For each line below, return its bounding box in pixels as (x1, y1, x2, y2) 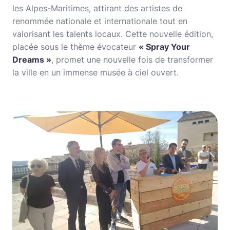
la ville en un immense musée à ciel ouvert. (12, 67, 179, 78)
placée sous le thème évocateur (12, 41, 139, 52)
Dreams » (12, 54, 51, 65)
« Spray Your (139, 41, 190, 52)
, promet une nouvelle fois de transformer (51, 54, 213, 65)
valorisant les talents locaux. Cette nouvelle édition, (12, 28, 213, 39)
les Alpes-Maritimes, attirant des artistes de (12, 3, 182, 13)
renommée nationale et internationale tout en (12, 15, 187, 26)
